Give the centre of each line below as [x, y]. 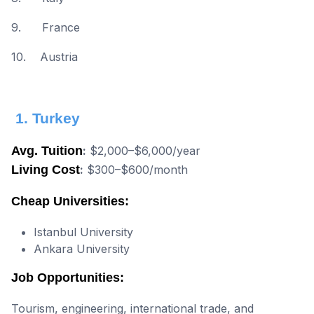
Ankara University [82, 248]
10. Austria [45, 56]
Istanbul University [83, 232]
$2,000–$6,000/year [143, 150]
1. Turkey [46, 118]
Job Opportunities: [68, 277]
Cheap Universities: [70, 201]
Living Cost [46, 169]
